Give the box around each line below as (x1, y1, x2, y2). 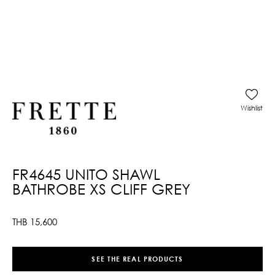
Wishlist (241, 103, 263, 112)
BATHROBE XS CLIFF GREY (12, 179, 190, 198)
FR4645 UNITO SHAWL (12, 165, 160, 183)
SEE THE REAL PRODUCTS (91, 255, 184, 263)
